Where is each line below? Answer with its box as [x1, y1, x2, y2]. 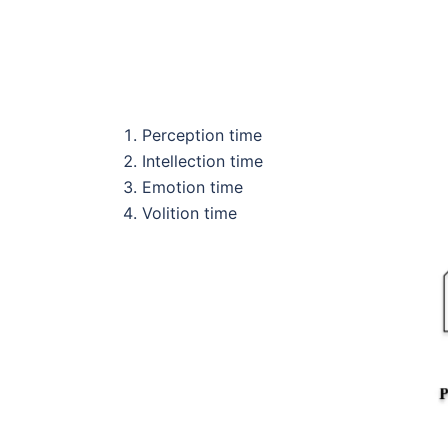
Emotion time [142, 176, 243, 197]
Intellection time [142, 150, 263, 171]
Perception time [142, 124, 262, 145]
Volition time [142, 202, 237, 223]
